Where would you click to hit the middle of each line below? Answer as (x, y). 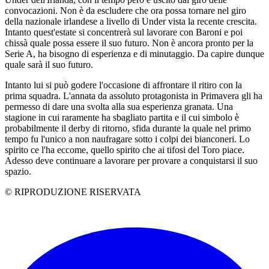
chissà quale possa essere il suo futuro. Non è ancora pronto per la (129, 43)
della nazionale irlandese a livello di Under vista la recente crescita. (131, 21)
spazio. (18, 171)
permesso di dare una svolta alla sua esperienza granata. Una (119, 106)
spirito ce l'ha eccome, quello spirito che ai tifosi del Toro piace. (125, 150)
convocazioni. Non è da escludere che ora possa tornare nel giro (125, 10)
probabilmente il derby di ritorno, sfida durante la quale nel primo (128, 128)
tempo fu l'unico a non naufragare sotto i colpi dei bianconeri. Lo (127, 139)
